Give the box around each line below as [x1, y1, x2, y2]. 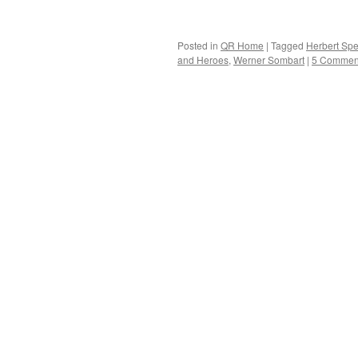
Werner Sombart [233, 53, 304, 66]
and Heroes [177, 53, 229, 66]
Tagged [271, 38, 304, 52]
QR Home [221, 38, 264, 52]
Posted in [177, 38, 218, 52]
